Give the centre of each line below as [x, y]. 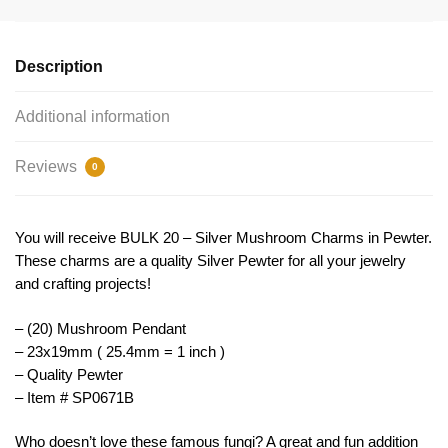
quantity [39, 129]
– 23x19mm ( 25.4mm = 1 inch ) [120, 351]
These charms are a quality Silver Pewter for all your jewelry [210, 261]
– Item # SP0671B [74, 397]
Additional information [92, 117]
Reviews [48, 167]
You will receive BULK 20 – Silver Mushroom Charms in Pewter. [223, 238]
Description [59, 67]
